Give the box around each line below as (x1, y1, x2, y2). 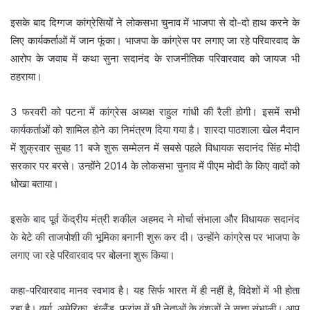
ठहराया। (10, 69, 42, 83)
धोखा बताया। (10, 176, 59, 190)
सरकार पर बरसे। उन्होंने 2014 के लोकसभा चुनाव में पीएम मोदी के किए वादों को (10, 158, 300, 172)
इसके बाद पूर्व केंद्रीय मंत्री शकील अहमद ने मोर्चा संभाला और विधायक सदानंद (10, 212, 300, 226)
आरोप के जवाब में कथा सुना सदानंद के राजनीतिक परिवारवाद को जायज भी (10, 51, 300, 65)
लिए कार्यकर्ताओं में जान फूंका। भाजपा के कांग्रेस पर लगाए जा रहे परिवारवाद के (10, 33, 300, 47)
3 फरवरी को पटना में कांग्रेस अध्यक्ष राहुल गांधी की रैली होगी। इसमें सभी (10, 104, 300, 118)
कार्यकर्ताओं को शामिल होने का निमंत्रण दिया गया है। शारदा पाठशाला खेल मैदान (10, 122, 300, 136)
